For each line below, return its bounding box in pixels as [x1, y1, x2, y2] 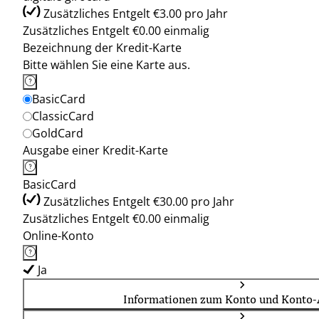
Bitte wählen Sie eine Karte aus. [23, 57, 190, 73]
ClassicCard [32, 108, 94, 124]
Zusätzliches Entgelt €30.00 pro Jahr [43, 194, 234, 209]
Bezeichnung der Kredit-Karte [23, 40, 182, 56]
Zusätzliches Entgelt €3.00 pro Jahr [43, 6, 228, 21]
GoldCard [32, 125, 83, 141]
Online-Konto [23, 228, 94, 244]
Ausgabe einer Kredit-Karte [23, 142, 168, 158]
